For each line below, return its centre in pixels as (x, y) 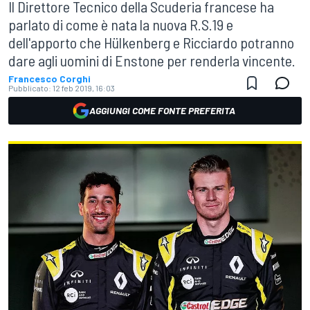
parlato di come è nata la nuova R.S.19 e (121, 24)
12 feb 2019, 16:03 (84, 88)
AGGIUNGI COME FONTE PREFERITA (162, 110)
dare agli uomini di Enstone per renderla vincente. (152, 60)
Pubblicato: (30, 88)
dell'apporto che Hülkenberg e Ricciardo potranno (151, 42)
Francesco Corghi (49, 79)
